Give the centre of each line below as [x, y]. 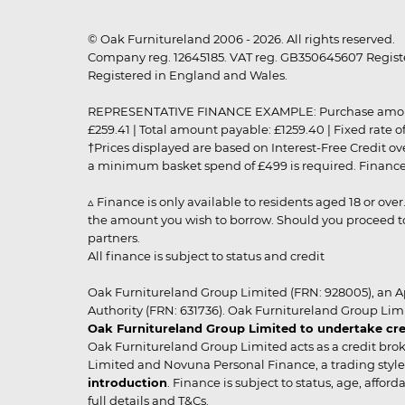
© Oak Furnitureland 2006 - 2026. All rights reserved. [241, 38]
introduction [127, 382]
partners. [114, 237]
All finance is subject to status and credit [206, 255]
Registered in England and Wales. [188, 75]
